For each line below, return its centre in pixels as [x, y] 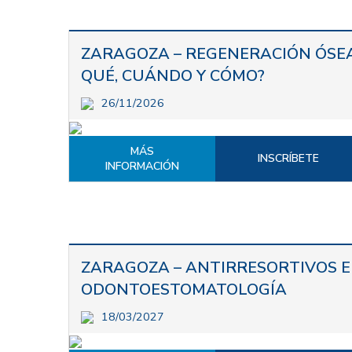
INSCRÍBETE [289, 158]
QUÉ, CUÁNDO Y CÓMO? [173, 75]
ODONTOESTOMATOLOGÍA [184, 289]
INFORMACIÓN [143, 166]
